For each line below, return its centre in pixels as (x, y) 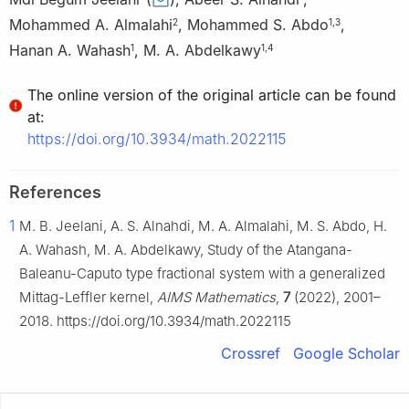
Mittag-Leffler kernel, (88, 298)
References (55, 193)
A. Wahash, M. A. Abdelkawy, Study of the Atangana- (186, 250)
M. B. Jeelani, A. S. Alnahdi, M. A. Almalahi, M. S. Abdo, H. (203, 226)
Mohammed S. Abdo (258, 25)
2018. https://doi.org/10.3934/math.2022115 (155, 321)
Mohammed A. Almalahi (91, 25)
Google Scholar (346, 354)
